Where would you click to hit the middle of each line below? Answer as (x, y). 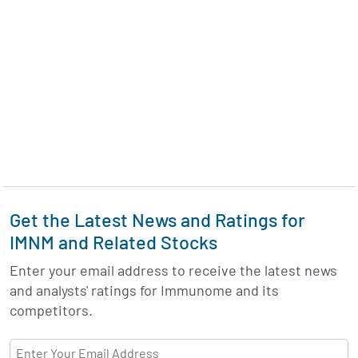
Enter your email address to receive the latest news (173, 270)
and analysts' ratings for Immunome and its (144, 290)
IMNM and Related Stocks (113, 243)
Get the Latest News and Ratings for (157, 220)
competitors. (51, 310)
